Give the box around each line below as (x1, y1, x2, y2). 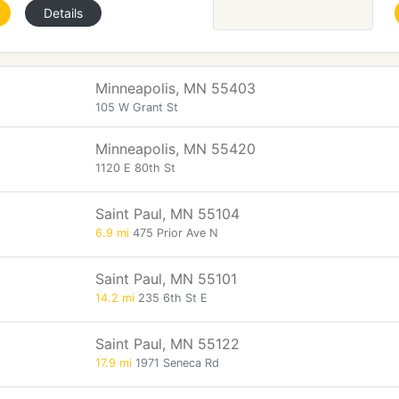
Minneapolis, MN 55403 (95, 79, 256, 97)
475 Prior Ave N (129, 226, 218, 240)
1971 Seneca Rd (132, 356, 219, 370)
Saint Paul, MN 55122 (95, 335, 240, 353)
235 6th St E (134, 291, 208, 305)
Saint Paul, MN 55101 (95, 270, 237, 288)
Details (44, 5, 83, 20)
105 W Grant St (95, 101, 178, 114)
